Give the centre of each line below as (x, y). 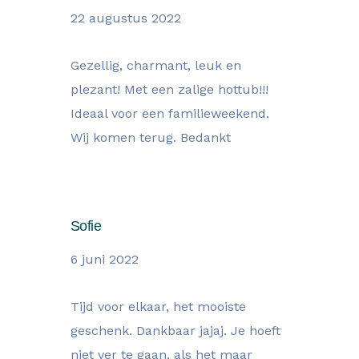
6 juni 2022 (105, 259)
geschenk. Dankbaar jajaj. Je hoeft (175, 331)
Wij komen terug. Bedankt (151, 137)
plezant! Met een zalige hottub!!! (169, 89)
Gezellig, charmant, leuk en (156, 65)
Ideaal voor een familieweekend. (170, 113)
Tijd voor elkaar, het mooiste (158, 307)
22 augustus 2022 (126, 18)
